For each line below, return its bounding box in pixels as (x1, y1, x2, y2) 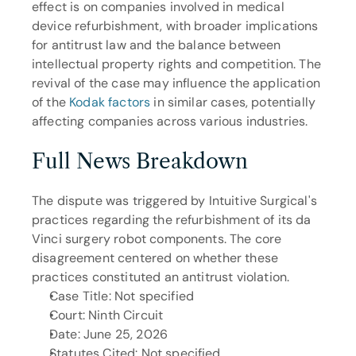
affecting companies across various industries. (32, 113, 308, 130)
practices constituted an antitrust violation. (32, 269, 290, 285)
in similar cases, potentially (150, 94, 316, 110)
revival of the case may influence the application (32, 75, 320, 91)
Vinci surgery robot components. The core (32, 230, 282, 247)
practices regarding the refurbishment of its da (32, 211, 311, 228)
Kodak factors (69, 94, 151, 110)
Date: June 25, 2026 (49, 326, 168, 342)
